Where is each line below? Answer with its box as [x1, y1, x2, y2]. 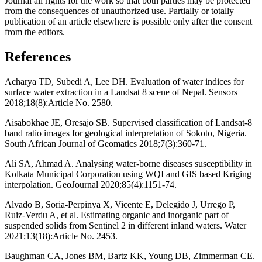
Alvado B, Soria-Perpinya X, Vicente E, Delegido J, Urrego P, [5, 199, 235, 209]
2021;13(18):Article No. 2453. [5, 230, 118, 241]
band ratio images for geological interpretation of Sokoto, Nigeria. [5, 127, 247, 138]
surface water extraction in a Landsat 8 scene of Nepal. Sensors [5, 87, 237, 97]
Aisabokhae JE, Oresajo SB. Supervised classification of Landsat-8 [5, 117, 252, 127]
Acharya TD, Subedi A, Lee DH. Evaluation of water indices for [5, 76, 244, 87]
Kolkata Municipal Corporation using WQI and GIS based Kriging [5, 168, 251, 179]
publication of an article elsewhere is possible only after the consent [5, 16, 252, 27]
